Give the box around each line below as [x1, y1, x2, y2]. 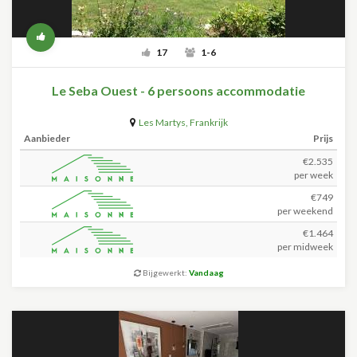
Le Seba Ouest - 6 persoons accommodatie [52, 83, 305, 98]
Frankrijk [189, 116, 228, 128]
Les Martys [138, 116, 186, 128]
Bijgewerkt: [140, 268, 189, 277]
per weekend [277, 205, 333, 217]
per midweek [277, 241, 333, 253]
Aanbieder [24, 132, 70, 144]
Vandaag [188, 268, 224, 277]
